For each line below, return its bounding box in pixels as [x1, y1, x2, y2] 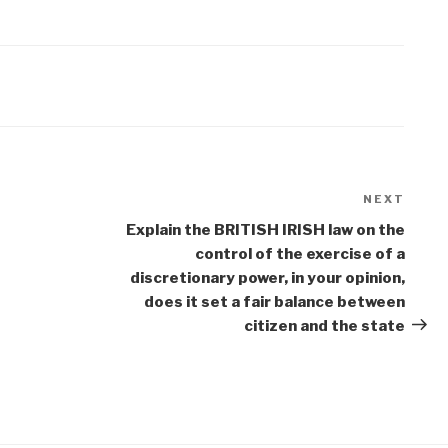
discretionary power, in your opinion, [129, 268, 405, 287]
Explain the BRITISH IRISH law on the [125, 220, 405, 239]
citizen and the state [243, 316, 405, 335]
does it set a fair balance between [143, 292, 405, 311]
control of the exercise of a [194, 244, 405, 263]
